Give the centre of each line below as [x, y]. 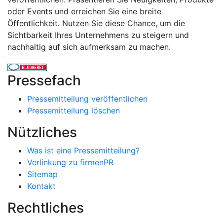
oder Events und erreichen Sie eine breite [84, 12]
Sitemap [42, 174]
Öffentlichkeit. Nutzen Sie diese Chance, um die [96, 23]
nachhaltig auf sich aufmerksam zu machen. [89, 47]
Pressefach [44, 81]
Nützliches [42, 132]
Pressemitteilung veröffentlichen [87, 99]
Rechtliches [46, 208]
